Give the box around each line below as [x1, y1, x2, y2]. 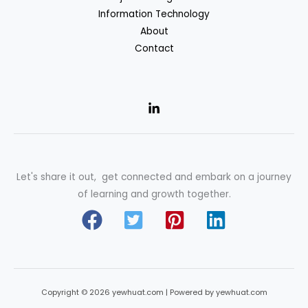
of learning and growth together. [77, 188, 231, 201]
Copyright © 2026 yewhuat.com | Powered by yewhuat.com [41, 287, 267, 298]
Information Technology [98, 8, 210, 21]
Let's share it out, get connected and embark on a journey [16, 170, 291, 184]
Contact [134, 42, 174, 56]
